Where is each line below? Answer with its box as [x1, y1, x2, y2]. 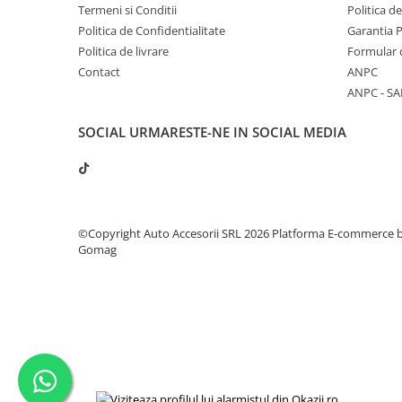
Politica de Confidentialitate [78, 22, 225, 39]
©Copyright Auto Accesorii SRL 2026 [78, 224, 272, 241]
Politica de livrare [78, 42, 169, 59]
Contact [78, 63, 120, 80]
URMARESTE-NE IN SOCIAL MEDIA [129, 122, 346, 141]
